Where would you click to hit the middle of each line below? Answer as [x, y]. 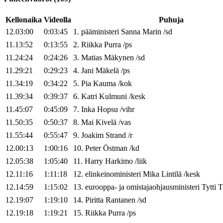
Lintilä [171, 174]
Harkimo [119, 161]
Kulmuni [113, 97]
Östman [115, 148]
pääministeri [100, 32]
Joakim [92, 135]
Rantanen [120, 200]
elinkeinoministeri [113, 174]
